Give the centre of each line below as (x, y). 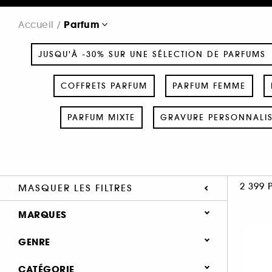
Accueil (36, 24)
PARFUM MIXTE (101, 117)
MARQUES (42, 214)
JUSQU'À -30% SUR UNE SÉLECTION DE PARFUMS (152, 54)
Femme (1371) (71, 264)
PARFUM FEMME (209, 86)
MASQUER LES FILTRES (76, 188)
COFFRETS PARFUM (104, 86)
